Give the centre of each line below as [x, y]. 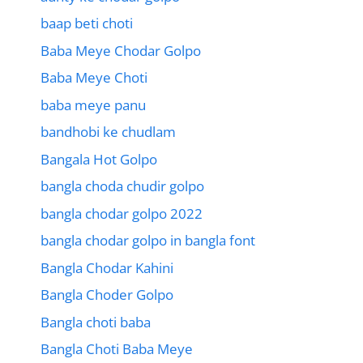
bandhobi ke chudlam [108, 132]
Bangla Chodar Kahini [107, 267]
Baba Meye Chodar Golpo [121, 50]
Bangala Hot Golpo [99, 159]
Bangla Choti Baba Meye [117, 349]
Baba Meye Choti [94, 78]
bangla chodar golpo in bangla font [148, 241]
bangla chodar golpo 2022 [122, 213]
